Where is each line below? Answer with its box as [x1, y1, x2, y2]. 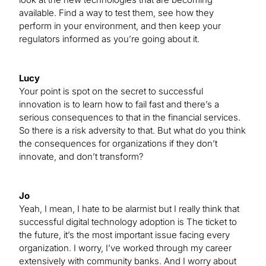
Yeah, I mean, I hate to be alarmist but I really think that [19, 202, 239, 214]
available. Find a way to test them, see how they [19, 7, 214, 18]
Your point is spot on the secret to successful [19, 85, 203, 97]
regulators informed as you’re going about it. [19, 33, 199, 45]
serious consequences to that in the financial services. [19, 111, 240, 123]
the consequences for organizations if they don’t [19, 137, 217, 149]
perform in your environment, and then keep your [19, 20, 221, 31]
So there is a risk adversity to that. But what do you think [19, 124, 246, 136]
